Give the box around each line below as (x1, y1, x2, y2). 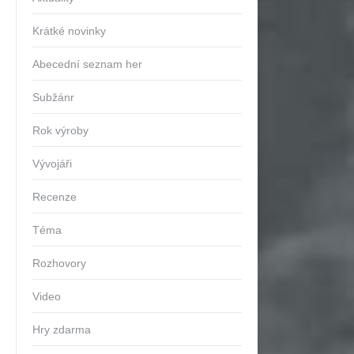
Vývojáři (32, 157, 72, 170)
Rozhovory (32, 257, 86, 269)
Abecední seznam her (32, 58, 142, 70)
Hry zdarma (32, 323, 91, 336)
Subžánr (32, 91, 74, 104)
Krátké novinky (32, 24, 106, 37)
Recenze (32, 190, 77, 203)
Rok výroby (32, 124, 88, 137)
